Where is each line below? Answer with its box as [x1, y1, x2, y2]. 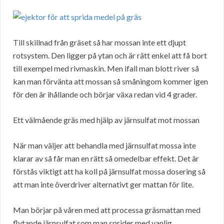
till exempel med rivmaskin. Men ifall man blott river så [13, 63, 199, 73]
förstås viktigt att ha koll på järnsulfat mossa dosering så [13, 166, 205, 176]
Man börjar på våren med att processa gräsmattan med [13, 205, 200, 215]
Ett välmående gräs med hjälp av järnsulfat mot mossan [13, 115, 199, 125]
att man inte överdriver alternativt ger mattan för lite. [13, 179, 193, 189]
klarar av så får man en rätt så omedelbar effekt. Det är [13, 153, 199, 163]
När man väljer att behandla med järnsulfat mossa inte [13, 140, 196, 150]
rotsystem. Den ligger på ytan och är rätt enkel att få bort [13, 50, 207, 60]
